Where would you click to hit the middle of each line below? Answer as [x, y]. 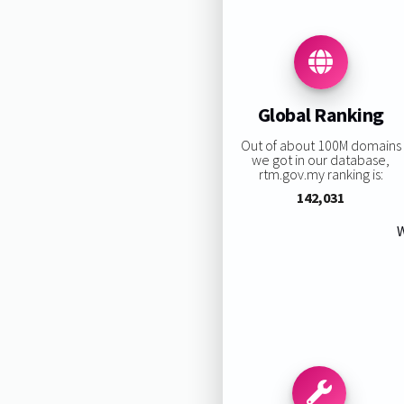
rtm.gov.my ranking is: [321, 174]
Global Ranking [321, 115]
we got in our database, [321, 159]
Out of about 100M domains [321, 145]
